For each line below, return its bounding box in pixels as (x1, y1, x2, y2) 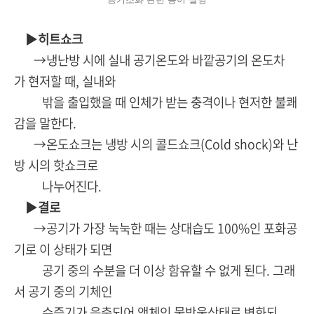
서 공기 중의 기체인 (14, 282, 112, 301)
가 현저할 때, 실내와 (14, 71, 116, 91)
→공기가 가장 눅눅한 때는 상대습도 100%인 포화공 (14, 219, 297, 238)
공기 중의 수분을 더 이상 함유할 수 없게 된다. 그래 (14, 261, 295, 280)
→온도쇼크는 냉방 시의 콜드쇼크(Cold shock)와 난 (14, 135, 298, 154)
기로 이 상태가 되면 (14, 240, 112, 259)
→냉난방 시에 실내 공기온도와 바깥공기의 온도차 (14, 50, 285, 70)
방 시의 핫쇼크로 (14, 156, 98, 175)
